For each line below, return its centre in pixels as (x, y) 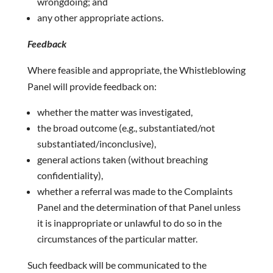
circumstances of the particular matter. (117, 239)
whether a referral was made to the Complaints (135, 191)
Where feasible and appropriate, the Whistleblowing (136, 70)
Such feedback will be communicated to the (117, 265)
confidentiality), (70, 175)
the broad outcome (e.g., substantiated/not (126, 128)
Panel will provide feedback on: (92, 86)
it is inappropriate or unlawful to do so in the (129, 223)
